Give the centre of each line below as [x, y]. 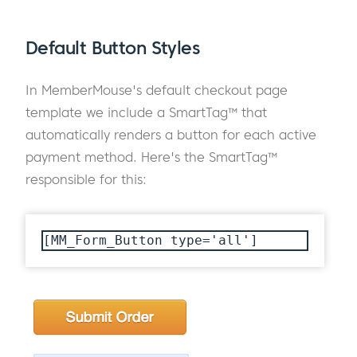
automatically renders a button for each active [171, 134]
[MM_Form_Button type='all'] [151, 240]
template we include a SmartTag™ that [146, 112]
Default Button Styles [113, 48]
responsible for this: [86, 179]
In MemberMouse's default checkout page [157, 90]
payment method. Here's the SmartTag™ [151, 157]
